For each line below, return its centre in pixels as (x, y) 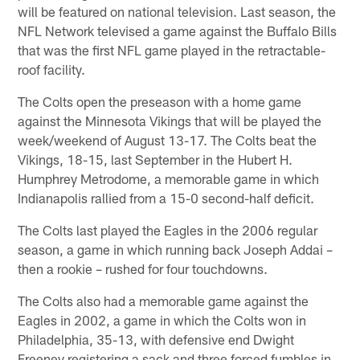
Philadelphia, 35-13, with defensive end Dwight (156, 339)
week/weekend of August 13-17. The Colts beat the (168, 139)
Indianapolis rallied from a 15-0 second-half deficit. (166, 197)
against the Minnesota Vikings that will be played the (170, 120)
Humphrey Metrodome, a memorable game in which (169, 178)
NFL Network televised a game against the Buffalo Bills (178, 30)
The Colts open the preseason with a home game (160, 101)
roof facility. (52, 69)
